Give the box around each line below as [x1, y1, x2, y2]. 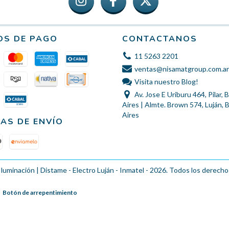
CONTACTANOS [122, 33, 197, 44]
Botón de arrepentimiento [3, 188, 77, 196]
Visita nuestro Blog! [134, 77, 198, 86]
